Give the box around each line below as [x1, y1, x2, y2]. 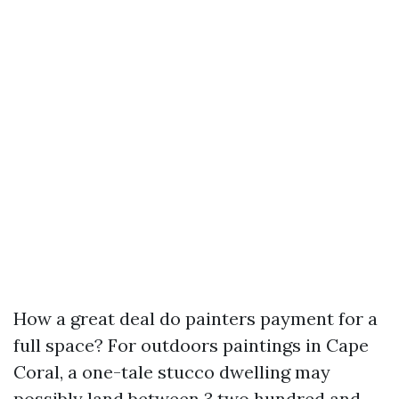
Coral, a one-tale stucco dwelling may [13, 361, 330, 383]
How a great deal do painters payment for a [13, 307, 378, 330]
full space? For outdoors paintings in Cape [13, 334, 369, 356]
